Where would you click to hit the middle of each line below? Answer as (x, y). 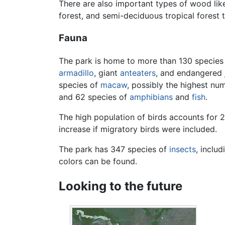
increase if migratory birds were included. (138, 129)
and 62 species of (94, 97)
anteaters (138, 73)
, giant (107, 73)
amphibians (151, 97)
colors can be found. (98, 161)
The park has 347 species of (114, 149)
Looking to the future (121, 186)
